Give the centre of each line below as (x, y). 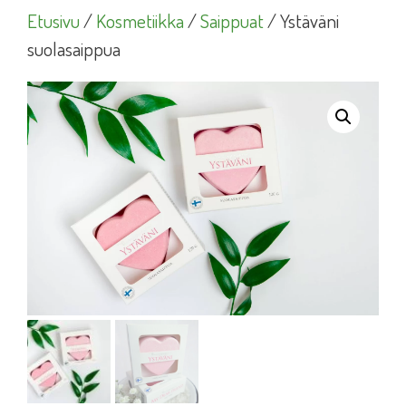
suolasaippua (74, 48)
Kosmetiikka (140, 20)
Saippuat (232, 20)
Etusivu (53, 20)
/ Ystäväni (301, 20)
